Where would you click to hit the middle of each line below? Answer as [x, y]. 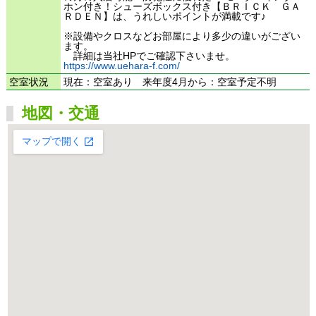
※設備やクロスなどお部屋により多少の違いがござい [182, 36]
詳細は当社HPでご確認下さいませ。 [150, 56]
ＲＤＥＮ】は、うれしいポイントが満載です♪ [165, 17]
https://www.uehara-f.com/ [122, 66]
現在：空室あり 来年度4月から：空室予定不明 [170, 82]
